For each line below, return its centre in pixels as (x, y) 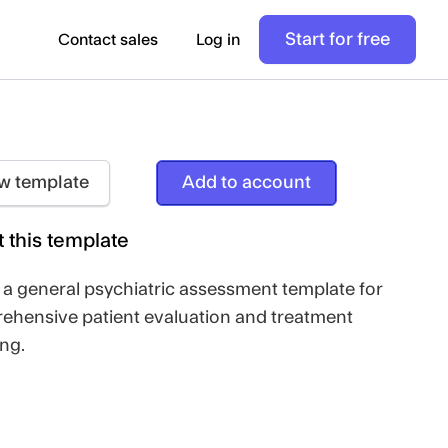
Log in (218, 39)
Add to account (247, 182)
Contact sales (108, 39)
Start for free (337, 39)
